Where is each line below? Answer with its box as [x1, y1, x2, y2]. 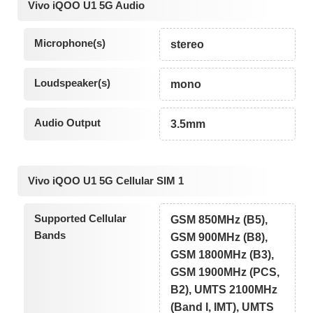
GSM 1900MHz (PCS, [170, 265, 280, 278]
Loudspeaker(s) [34, 77, 110, 89]
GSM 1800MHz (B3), [170, 248, 275, 261]
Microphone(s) [34, 37, 105, 50]
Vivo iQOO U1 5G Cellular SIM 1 [28, 174, 184, 187]
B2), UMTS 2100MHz [170, 283, 278, 296]
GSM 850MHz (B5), [170, 213, 268, 226]
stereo [170, 38, 205, 51]
